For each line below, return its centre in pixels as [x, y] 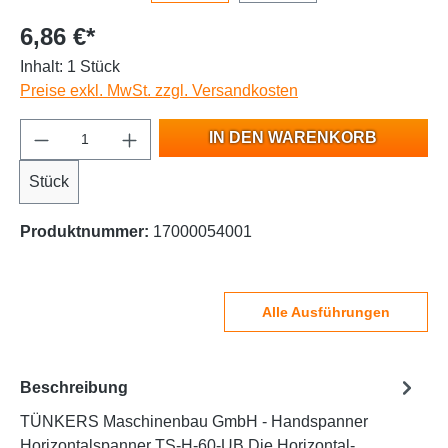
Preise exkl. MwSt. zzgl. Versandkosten [159, 91]
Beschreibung [74, 387]
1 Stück [93, 67]
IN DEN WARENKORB [293, 138]
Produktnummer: [86, 232]
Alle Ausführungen [326, 312]
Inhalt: [43, 67]
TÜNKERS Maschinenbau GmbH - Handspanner [194, 422]
